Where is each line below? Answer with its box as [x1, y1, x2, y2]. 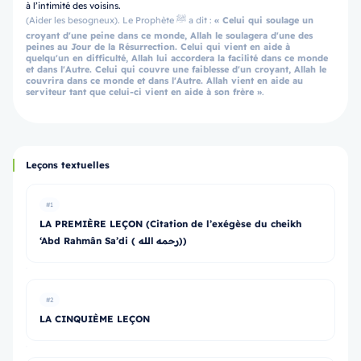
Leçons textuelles [26, 159, 110, 171]
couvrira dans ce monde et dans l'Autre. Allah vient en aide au [26, 75, 303, 86]
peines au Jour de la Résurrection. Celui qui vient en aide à [26, 41, 290, 52]
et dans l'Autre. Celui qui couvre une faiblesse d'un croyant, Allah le [26, 64, 326, 75]
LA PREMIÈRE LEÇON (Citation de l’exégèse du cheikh [39, 218, 301, 230]
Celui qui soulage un [222, 15, 313, 26]
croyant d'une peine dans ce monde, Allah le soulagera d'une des [26, 30, 313, 41]
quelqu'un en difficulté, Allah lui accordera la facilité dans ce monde [26, 52, 328, 64]
